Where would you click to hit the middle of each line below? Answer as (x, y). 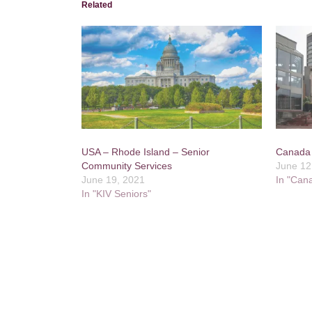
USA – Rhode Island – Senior (146, 151)
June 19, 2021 (113, 179)
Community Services (127, 165)
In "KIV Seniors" (116, 193)
